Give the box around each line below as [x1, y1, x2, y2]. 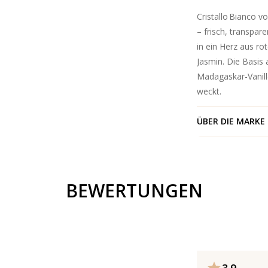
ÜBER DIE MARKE [196, 115, 265, 127]
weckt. [196, 86, 221, 97]
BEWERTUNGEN [65, 178, 203, 203]
